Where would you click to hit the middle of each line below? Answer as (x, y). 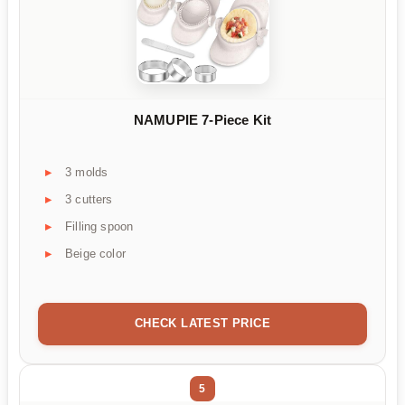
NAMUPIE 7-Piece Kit (202, 120)
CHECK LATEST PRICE (202, 323)
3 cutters (89, 199)
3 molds (87, 172)
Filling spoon (99, 226)
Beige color (95, 253)
